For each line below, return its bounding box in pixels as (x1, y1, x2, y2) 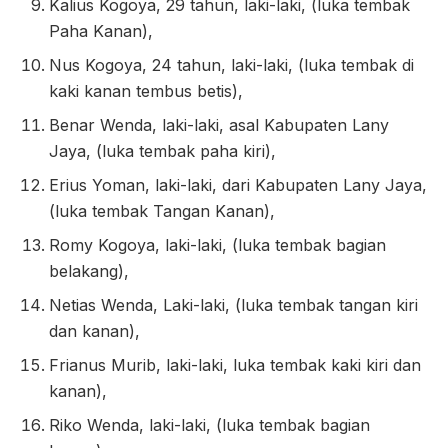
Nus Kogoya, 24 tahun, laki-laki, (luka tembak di (49, 54, 415, 75)
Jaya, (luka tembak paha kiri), (49, 140, 277, 161)
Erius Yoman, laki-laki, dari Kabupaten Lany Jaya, (49, 174, 428, 195)
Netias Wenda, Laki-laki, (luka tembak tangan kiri (49, 294, 419, 315)
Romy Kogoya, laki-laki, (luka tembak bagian (49, 234, 387, 255)
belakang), (49, 260, 130, 281)
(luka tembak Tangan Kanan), (49, 200, 276, 221)
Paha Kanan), (49, 20, 154, 41)
